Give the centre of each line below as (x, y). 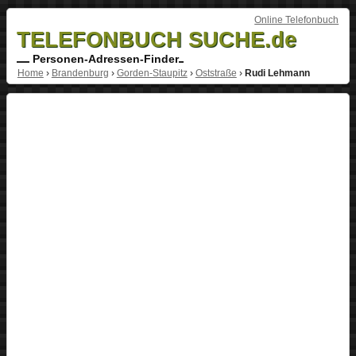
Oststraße (216, 73)
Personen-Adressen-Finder (104, 58)
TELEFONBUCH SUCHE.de (156, 39)
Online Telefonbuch (297, 19)
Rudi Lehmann (277, 73)
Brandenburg (80, 73)
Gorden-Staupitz (152, 73)
